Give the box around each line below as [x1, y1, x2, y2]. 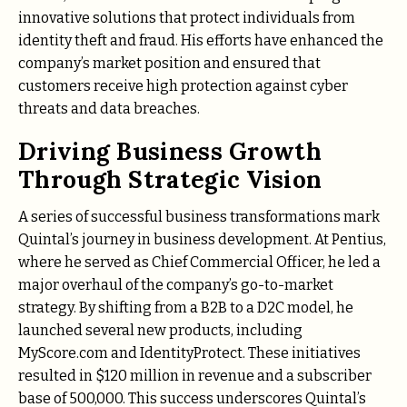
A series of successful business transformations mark [18, 207, 380, 225]
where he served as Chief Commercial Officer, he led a [18, 253, 381, 271]
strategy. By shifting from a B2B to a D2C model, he [18, 298, 353, 316]
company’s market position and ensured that [18, 55, 321, 73]
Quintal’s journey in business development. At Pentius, [18, 230, 386, 248]
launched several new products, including [18, 321, 303, 339]
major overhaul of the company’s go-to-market [18, 275, 333, 293]
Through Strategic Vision [18, 164, 323, 195]
